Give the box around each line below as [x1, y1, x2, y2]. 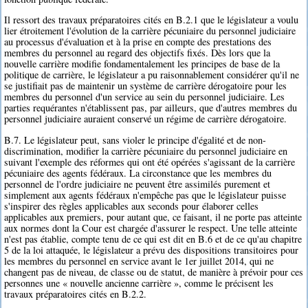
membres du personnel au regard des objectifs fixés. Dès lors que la [4, 46, 271, 60]
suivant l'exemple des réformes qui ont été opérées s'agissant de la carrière [4, 155, 296, 168]
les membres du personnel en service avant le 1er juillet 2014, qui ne [4, 254, 274, 267]
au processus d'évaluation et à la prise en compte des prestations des [4, 35, 272, 49]
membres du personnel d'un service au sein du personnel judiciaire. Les [4, 90, 285, 104]
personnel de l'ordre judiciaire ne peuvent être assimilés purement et [4, 177, 271, 190]
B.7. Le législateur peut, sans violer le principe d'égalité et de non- [4, 133, 267, 146]
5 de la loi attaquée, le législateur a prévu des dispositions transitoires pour [4, 243, 299, 256]
